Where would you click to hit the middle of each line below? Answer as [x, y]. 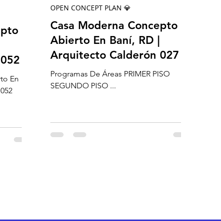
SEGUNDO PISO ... [113, 86]
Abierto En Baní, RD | [105, 40]
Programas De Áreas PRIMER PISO [110, 74]
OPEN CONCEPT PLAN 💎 [91, 8]
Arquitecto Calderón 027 [115, 55]
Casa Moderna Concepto [114, 25]
